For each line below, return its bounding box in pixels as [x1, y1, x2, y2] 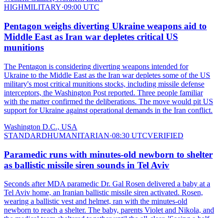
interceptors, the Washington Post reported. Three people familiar [4, 88, 203, 97]
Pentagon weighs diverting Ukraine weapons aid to [4, 21, 207, 32]
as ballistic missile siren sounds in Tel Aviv [4, 160, 169, 170]
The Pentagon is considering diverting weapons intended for [4, 62, 188, 71]
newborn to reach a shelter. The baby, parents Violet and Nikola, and [4, 206, 214, 215]
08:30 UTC [112, 131, 147, 140]
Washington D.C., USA [4, 122, 77, 131]
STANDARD [4, 131, 47, 140]
